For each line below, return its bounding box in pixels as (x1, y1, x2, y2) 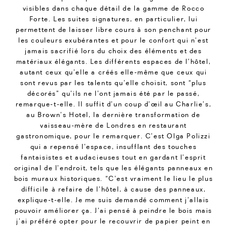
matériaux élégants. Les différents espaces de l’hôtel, (16, 57, 211, 65)
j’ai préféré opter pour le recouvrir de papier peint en (16, 216, 211, 225)
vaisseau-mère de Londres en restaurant (40, 121, 187, 129)
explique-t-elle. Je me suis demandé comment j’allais (17, 195, 210, 204)
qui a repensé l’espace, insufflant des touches (30, 142, 197, 150)
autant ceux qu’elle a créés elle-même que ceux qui (20, 67, 207, 76)
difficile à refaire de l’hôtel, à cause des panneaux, (21, 184, 206, 193)
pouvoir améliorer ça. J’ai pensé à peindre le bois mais (14, 206, 212, 214)
